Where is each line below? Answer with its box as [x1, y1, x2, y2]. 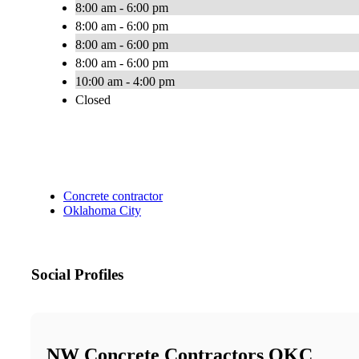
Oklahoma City [63, 204, 141, 218]
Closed [75, 93, 111, 107]
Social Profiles [31, 266, 123, 284]
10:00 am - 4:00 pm [75, 75, 175, 89]
